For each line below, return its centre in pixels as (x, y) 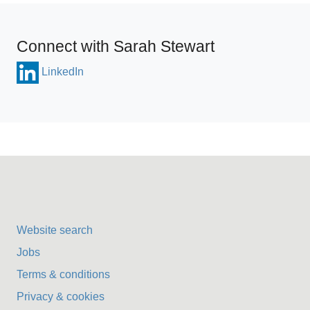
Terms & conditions (63, 274)
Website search (55, 230)
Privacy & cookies (61, 297)
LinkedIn (63, 72)
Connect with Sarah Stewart (116, 46)
